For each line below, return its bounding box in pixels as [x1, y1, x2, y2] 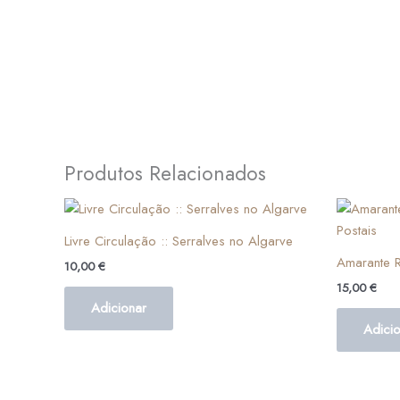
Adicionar [91, 297, 146, 318]
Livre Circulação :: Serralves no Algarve [64, 231, 293, 252]
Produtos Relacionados [64, 159, 266, 188]
